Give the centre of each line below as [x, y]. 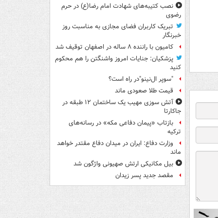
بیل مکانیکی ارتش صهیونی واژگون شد [123, 164]
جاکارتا [173, 111]
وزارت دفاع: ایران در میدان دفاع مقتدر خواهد [115, 144]
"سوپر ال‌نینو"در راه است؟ [141, 79]
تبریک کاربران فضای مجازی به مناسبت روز [118, 27]
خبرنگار [172, 36]
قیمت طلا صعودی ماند [144, 91]
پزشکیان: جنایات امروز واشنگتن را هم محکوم [114, 59]
